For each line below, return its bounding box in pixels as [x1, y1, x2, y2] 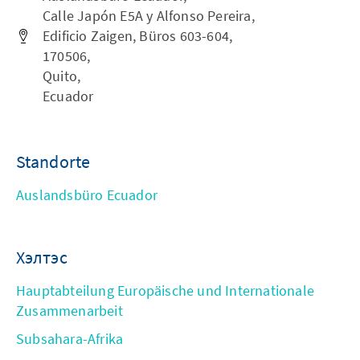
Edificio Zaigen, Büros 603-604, [43, 27, 233, 46]
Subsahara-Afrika [16, 329, 124, 349]
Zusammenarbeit [16, 301, 123, 321]
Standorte [16, 150, 90, 174]
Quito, [43, 67, 81, 86]
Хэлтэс [16, 246, 67, 269]
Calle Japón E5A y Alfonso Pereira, [43, 6, 255, 26]
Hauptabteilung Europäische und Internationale [16, 281, 315, 301]
